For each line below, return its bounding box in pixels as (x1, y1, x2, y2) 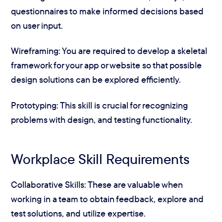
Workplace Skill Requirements (11, 150, 190, 168)
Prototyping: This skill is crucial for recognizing (11, 99, 188, 111)
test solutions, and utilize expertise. (11, 207, 146, 219)
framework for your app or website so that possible (11, 59, 202, 71)
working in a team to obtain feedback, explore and (11, 193, 204, 205)
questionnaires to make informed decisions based (11, 5, 204, 17)
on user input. (11, 20, 63, 32)
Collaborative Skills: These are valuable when (11, 178, 183, 190)
